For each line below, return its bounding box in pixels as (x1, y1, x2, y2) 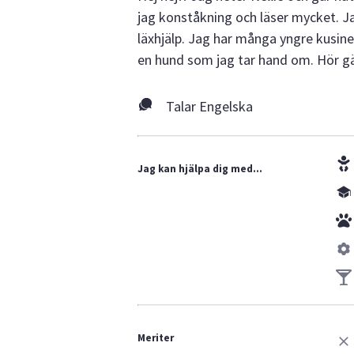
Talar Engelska (166, 96, 253, 115)
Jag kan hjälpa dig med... (137, 161, 262, 175)
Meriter (137, 330, 174, 345)
